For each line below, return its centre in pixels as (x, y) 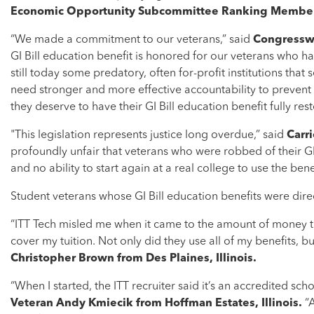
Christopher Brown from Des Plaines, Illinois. (134, 259)
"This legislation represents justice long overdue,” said (149, 136)
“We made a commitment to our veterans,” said (132, 40)
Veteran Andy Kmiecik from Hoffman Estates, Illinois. (158, 304)
